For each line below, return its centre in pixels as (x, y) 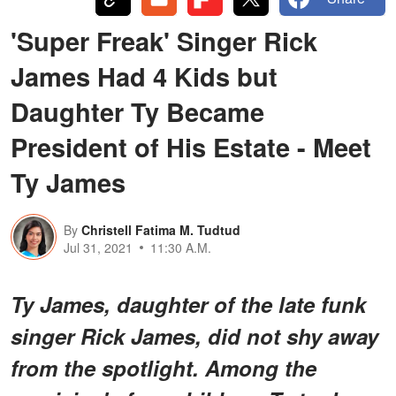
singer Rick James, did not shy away (194, 335)
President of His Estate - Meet (191, 146)
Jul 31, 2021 (98, 247)
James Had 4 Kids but (144, 76)
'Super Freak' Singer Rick (164, 40)
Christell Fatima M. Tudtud (161, 229)
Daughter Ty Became (137, 111)
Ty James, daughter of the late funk (188, 304)
